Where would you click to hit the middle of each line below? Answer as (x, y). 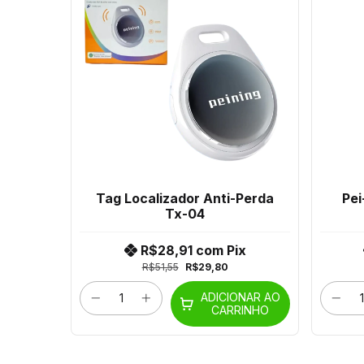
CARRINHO (240, 310)
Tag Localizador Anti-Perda (185, 199)
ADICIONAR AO (240, 297)
